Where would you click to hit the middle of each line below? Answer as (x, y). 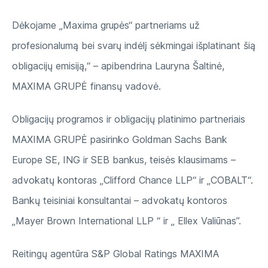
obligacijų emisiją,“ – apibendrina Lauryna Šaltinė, (118, 66)
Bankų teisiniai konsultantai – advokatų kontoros (120, 200)
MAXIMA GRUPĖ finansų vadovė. (86, 86)
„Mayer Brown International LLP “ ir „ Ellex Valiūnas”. (127, 220)
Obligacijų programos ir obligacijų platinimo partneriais (129, 119)
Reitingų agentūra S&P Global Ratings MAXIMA (115, 253)
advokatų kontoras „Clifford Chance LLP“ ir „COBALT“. (133, 180)
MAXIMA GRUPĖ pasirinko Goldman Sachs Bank (120, 139)
